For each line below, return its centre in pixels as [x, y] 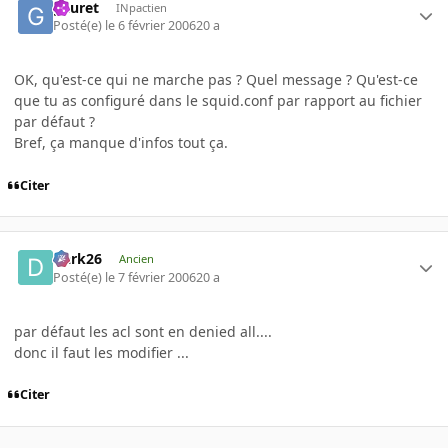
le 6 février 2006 [151, 25]
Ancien [136, 259]
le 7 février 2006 [151, 277]
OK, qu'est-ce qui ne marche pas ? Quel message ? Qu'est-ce [216, 79]
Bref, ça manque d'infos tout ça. [121, 142]
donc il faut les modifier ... [101, 352]
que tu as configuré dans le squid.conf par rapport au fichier [218, 100]
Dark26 [78, 259]
